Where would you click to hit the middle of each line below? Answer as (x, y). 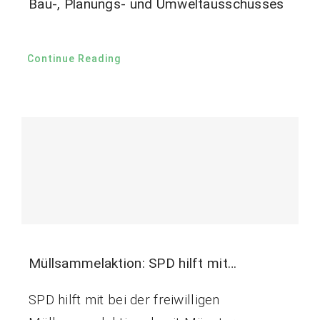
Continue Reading (74, 59)
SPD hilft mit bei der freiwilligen (124, 300)
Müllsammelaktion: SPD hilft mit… (132, 264)
